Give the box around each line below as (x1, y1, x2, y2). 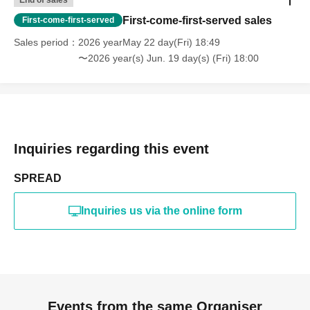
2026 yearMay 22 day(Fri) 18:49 (78, 37, 220, 48)
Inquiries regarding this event (14, 141, 209, 156)
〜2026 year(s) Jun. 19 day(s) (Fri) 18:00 (78, 53, 259, 64)
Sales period (14, 37, 69, 48)
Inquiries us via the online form (80, 205, 242, 217)
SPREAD (14, 172, 62, 184)
